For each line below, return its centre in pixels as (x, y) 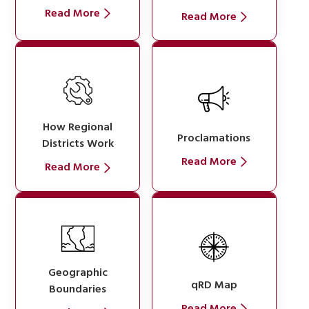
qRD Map (214, 285)
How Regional (78, 128)
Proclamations (214, 138)
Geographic (78, 273)
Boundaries (78, 289)
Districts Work (78, 144)
